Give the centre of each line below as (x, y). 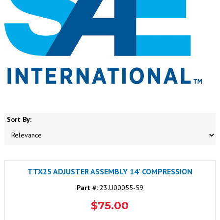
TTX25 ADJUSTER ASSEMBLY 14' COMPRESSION (110, 171)
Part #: (87, 187)
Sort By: (19, 119)
